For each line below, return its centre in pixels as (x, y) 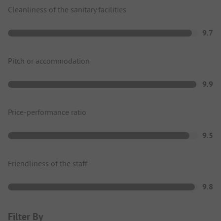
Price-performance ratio (47, 112)
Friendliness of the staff (48, 164)
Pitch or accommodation (49, 61)
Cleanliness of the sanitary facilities (67, 10)
